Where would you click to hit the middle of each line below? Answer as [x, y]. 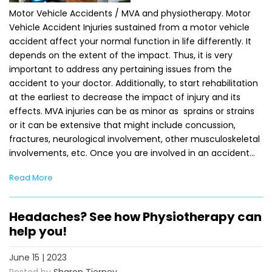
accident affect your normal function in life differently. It [130, 41]
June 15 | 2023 [38, 258]
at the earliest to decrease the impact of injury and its [125, 97]
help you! [38, 231]
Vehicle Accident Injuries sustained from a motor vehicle [129, 27]
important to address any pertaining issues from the [121, 69]
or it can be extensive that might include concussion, [122, 125]
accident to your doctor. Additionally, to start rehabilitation [134, 83]
